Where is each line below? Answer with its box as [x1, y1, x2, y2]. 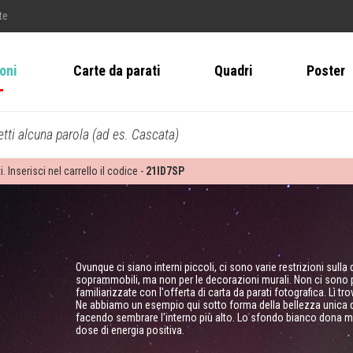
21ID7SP [146, 165, 184, 178]
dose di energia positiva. [75, 324, 184, 337]
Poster [306, 62, 345, 80]
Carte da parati [72, 62, 161, 80]
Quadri [214, 62, 253, 80]
